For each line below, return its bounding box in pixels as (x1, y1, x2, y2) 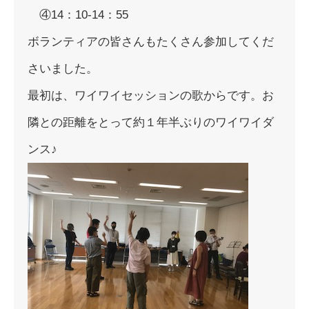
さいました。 (28, 62, 98, 75)
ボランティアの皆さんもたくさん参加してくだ (28, 35, 274, 48)
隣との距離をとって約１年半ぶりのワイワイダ (28, 116, 274, 129)
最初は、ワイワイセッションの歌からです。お (28, 89, 274, 102)
